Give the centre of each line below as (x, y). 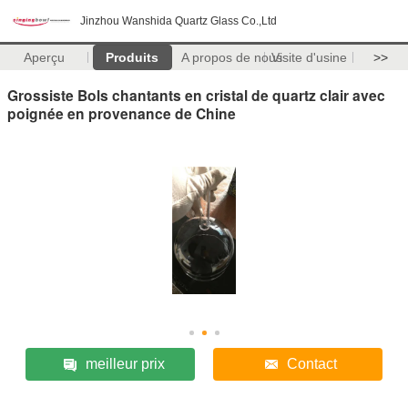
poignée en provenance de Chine (122, 113)
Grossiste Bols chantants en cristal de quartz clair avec (196, 95)
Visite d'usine (309, 57)
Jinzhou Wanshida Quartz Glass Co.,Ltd (178, 21)
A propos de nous (231, 57)
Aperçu (44, 57)
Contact (312, 363)
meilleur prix (125, 363)
